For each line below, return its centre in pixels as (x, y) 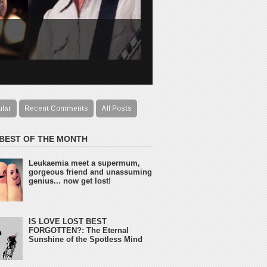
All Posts (117, 108)
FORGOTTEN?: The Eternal (79, 231)
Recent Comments (56, 108)
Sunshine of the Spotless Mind (86, 240)
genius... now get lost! (70, 181)
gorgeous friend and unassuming (91, 172)
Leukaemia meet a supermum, (85, 163)
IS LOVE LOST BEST (68, 222)
